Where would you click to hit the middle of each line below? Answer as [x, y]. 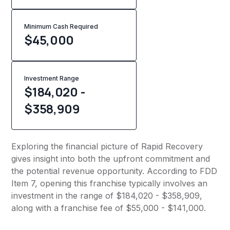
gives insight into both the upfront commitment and [111, 159]
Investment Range [52, 79]
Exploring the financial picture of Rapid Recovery [107, 147]
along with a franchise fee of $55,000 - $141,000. [109, 208]
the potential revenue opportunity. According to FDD [114, 171]
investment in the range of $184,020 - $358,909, [107, 196]
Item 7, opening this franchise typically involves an [110, 184]
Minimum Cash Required [61, 27]
